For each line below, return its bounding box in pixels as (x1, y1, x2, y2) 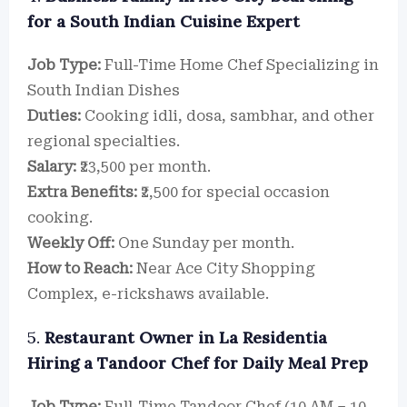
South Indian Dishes (27, 82, 180, 99)
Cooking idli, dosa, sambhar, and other (81, 107, 374, 124)
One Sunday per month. (114, 234, 294, 252)
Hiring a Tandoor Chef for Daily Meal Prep (27, 352, 368, 373)
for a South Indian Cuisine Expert (27, 11, 300, 32)
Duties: (27, 107, 81, 124)
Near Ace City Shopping (133, 260, 315, 277)
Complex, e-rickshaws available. (27, 285, 269, 303)
